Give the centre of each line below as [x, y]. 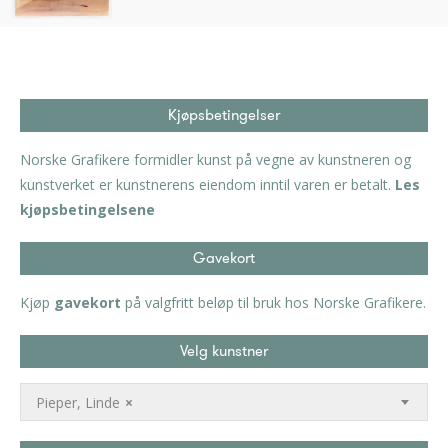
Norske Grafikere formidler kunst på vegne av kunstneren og [215, 160]
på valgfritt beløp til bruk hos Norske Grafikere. [273, 303]
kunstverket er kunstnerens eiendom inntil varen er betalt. [207, 185]
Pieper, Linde [78, 402]
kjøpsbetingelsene [87, 210]
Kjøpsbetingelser [224, 115]
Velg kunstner [224, 351]
